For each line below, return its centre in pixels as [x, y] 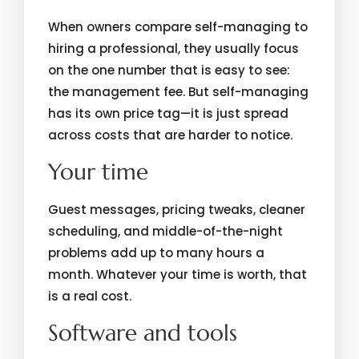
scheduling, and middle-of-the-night [165, 231]
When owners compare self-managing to [178, 27]
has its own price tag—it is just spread [168, 113]
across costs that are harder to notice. [170, 135]
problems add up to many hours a [156, 253]
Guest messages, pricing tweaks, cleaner [177, 210]
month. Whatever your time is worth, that [177, 274]
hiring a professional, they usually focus [173, 48]
